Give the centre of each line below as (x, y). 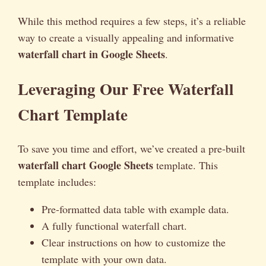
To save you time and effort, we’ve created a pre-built (132, 149)
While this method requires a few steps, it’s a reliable (132, 21)
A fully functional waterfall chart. (114, 226)
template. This (186, 165)
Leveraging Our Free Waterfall (126, 88)
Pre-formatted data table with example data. (135, 209)
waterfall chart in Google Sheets (91, 54)
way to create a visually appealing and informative (126, 38)
